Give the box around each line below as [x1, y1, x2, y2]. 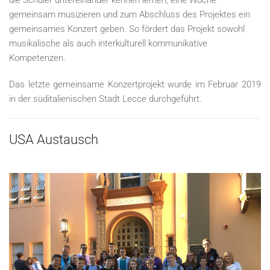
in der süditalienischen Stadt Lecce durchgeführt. [9, 93, 202, 105]
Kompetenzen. [9, 52, 66, 64]
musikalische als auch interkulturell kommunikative [9, 38, 207, 49]
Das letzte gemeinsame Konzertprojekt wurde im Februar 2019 [9, 79, 261, 90]
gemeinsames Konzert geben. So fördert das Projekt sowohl [9, 24, 245, 35]
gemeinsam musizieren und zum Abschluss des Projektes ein [9, 9, 250, 20]
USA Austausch [9, 132, 98, 148]
